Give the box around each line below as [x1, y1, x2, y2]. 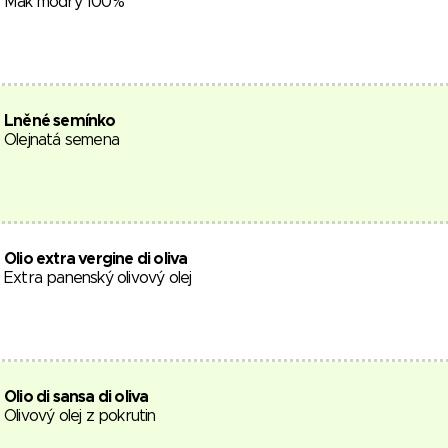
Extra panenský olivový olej [4, 270, 192, 286]
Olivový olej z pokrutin [4, 408, 156, 424]
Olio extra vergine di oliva [4, 251, 188, 267]
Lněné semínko [4, 113, 116, 129]
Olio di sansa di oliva [4, 389, 149, 405]
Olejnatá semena [4, 132, 119, 148]
